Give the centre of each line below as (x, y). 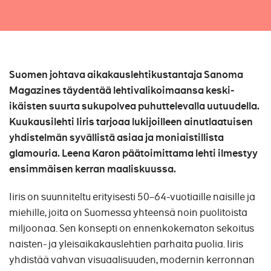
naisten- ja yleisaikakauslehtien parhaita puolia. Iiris (126, 244)
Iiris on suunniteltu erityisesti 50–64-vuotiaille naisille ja (132, 197)
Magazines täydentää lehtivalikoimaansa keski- (122, 90)
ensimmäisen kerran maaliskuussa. (93, 169)
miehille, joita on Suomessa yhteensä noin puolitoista (128, 213)
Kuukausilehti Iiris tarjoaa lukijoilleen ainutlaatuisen (131, 122)
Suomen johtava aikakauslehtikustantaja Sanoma (126, 75)
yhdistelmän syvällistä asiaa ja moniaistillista (116, 138)
